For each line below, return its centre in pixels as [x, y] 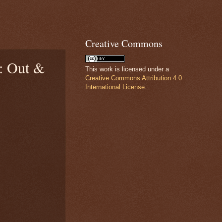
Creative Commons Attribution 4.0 [134, 78]
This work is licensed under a [127, 69]
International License [115, 87]
